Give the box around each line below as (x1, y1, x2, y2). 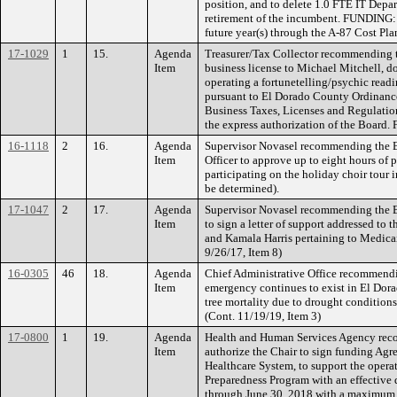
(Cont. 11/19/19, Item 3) (205, 308, 321, 323)
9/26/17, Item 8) (205, 245, 282, 259)
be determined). (205, 181, 279, 195)
